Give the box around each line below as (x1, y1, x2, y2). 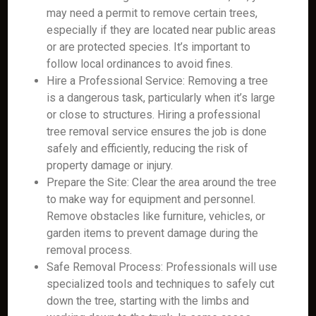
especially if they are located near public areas (47, 23, 276, 37)
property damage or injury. (47, 159, 174, 172)
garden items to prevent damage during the (47, 226, 259, 240)
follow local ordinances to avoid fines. (47, 57, 233, 71)
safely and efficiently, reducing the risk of (47, 142, 249, 155)
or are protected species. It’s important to (47, 40, 251, 54)
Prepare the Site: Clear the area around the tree (47, 176, 277, 189)
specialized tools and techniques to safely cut (47, 277, 275, 291)
